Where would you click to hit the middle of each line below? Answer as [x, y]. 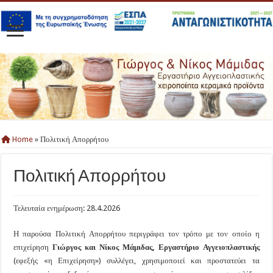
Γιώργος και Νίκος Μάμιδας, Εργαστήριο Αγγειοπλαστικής [156, 247]
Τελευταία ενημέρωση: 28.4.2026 [67, 208]
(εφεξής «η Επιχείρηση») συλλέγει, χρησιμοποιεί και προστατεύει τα [136, 260]
